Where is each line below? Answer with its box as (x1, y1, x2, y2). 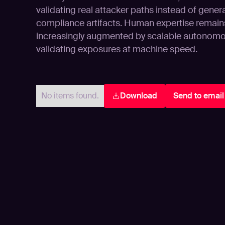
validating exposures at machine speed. (36, 43, 197, 55)
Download (120, 90, 157, 101)
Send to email (173, 90, 224, 101)
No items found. (41, 90, 99, 101)
